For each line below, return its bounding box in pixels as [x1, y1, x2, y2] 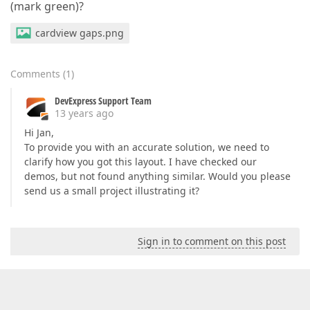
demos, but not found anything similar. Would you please [24, 170, 291, 183]
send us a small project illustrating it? [24, 184, 199, 197]
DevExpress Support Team [55, 94, 152, 107]
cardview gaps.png [35, 26, 124, 39]
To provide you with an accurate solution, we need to [24, 140, 269, 154]
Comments [10, 67, 60, 80]
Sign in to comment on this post [138, 235, 286, 248]
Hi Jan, [24, 126, 54, 139]
